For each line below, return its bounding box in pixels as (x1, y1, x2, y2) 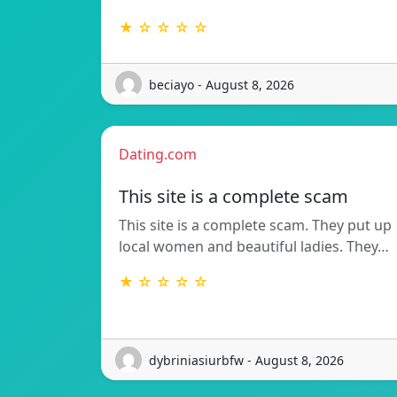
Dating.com (119, 144, 197, 165)
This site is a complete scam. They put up (119, 215, 392, 236)
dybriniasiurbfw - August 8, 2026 (149, 351, 344, 369)
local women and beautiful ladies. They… (119, 237, 389, 257)
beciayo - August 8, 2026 (149, 75, 294, 93)
